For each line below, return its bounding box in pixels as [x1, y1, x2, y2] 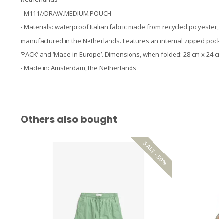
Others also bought [21, 112, 117, 126]
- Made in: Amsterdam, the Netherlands [21, 63, 136, 72]
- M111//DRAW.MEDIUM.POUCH [21, 8, 111, 18]
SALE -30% [141, 139, 169, 167]
